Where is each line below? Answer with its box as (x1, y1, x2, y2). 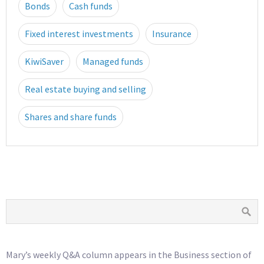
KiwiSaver (25, 55, 64, 67)
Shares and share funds (25, 110, 117, 123)
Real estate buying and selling (25, 82, 146, 95)
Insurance (152, 27, 192, 39)
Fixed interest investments (25, 27, 133, 39)
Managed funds (82, 55, 143, 67)
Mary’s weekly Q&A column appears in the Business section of (6, 248, 252, 260)
